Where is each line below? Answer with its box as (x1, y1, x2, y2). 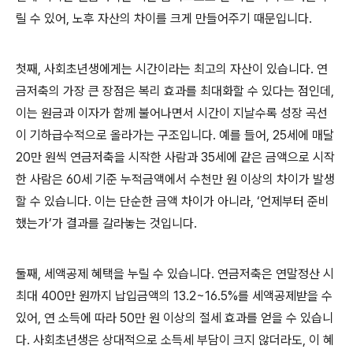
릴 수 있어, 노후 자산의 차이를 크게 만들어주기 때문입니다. (16, 11, 312, 27)
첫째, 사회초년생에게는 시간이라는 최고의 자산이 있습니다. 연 (16, 61, 328, 77)
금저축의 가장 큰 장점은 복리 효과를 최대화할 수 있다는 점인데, (16, 84, 334, 99)
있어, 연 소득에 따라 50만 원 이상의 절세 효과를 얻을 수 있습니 (16, 310, 333, 326)
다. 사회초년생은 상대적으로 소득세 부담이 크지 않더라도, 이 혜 (16, 333, 334, 348)
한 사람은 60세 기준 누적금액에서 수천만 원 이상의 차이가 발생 (16, 172, 335, 188)
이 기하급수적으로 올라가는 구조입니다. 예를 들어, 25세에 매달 (16, 128, 334, 143)
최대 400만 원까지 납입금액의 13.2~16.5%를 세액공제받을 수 (16, 288, 333, 304)
